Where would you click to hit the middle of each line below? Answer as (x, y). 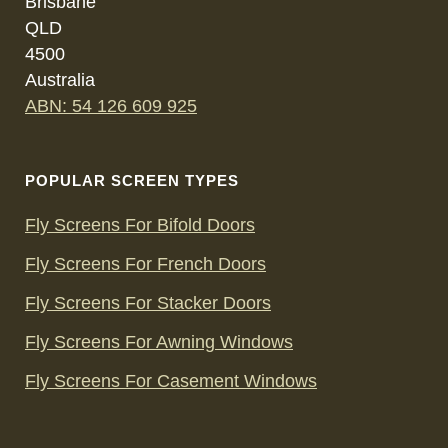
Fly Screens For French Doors (145, 264)
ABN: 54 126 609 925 (111, 106)
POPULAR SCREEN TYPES (132, 180)
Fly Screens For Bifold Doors (140, 225)
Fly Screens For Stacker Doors (148, 303)
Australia (60, 80)
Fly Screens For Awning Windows (159, 342)
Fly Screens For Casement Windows (171, 381)
